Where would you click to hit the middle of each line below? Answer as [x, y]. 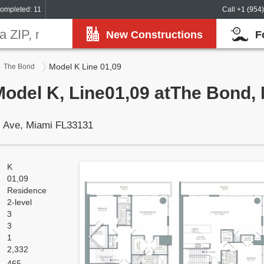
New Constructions [154, 35]
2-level [19, 202]
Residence [27, 190]
